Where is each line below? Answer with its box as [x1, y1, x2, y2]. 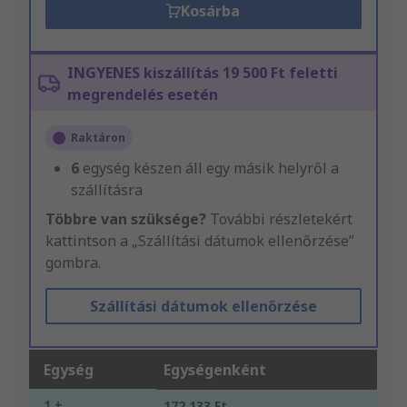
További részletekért [206, 209, 352, 230]
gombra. [45, 253, 101, 273]
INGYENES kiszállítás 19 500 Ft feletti [67, 63, 338, 84]
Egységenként [164, 360, 266, 381]
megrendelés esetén [67, 84, 218, 105]
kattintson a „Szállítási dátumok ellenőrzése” [45, 231, 354, 252]
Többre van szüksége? [45, 209, 206, 230]
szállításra [71, 180, 143, 201]
